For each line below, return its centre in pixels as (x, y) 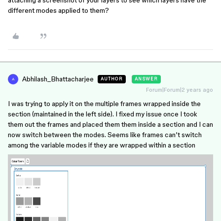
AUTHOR (112, 79)
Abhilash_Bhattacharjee (58, 79)
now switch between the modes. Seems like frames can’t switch (105, 135)
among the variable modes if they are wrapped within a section (102, 145)
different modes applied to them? (58, 10)
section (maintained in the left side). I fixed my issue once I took (103, 114)
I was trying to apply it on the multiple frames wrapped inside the (104, 104)
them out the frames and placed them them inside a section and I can (110, 124)
